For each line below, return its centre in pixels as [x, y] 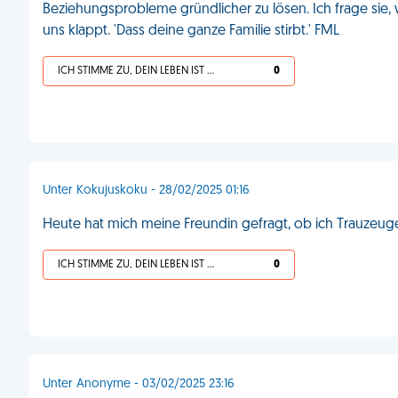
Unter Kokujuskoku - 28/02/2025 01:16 [146, 191]
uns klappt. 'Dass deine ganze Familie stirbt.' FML [191, 31]
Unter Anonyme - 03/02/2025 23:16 [139, 384]
